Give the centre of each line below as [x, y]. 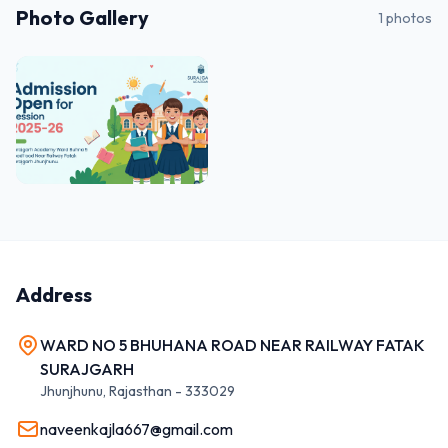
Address [54, 294]
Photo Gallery [82, 17]
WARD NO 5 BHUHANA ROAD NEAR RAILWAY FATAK [232, 345]
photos [407, 18]
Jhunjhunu [71, 391]
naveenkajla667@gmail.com [136, 429]
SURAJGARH [87, 369]
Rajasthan [140, 391]
